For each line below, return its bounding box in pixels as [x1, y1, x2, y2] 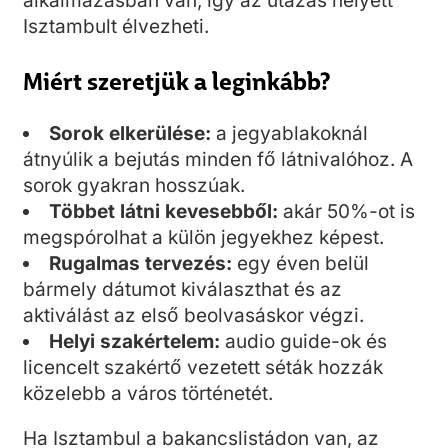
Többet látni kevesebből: [49, 200, 278, 224]
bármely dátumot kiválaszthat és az [23, 278, 342, 302]
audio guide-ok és [220, 330, 387, 354]
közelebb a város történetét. [23, 382, 273, 406]
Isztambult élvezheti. [23, 15, 209, 39]
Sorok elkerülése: [49, 122, 211, 146]
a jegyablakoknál [211, 122, 368, 146]
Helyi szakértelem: [49, 330, 220, 354]
